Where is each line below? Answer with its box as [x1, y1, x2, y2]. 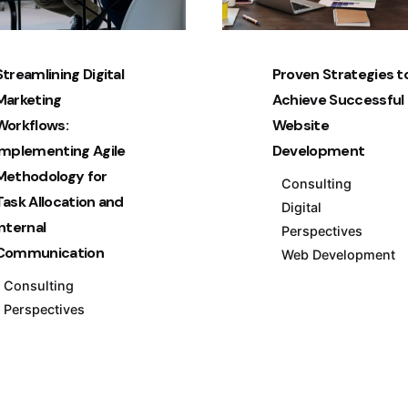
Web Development [281, 246, 396, 262]
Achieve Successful [271, 89, 404, 109]
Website [271, 115, 329, 135]
